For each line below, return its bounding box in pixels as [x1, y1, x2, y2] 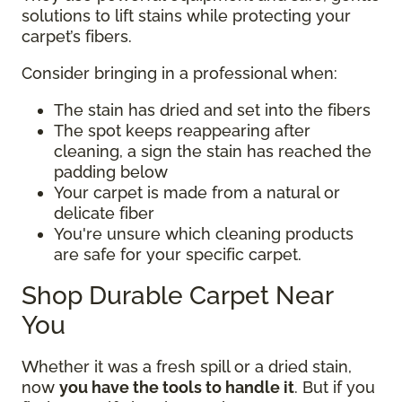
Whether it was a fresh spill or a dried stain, [22, 357, 352, 377]
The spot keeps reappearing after [54, 121, 310, 141]
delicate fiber [54, 204, 154, 223]
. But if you [294, 378, 375, 398]
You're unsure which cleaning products [54, 224, 354, 244]
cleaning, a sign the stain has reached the [54, 142, 371, 162]
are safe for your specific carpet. [54, 245, 301, 265]
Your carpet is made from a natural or [54, 183, 340, 203]
